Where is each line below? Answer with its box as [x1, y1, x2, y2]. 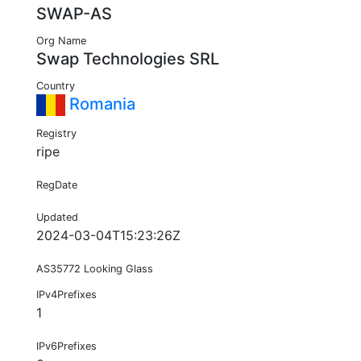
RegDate [36, 179, 77, 192]
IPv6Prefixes [36, 340, 97, 353]
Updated [36, 211, 78, 224]
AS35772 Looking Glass [36, 263, 153, 276]
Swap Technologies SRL [36, 49, 219, 69]
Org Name [36, 35, 86, 48]
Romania [65, 94, 135, 114]
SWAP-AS [36, 4, 112, 24]
